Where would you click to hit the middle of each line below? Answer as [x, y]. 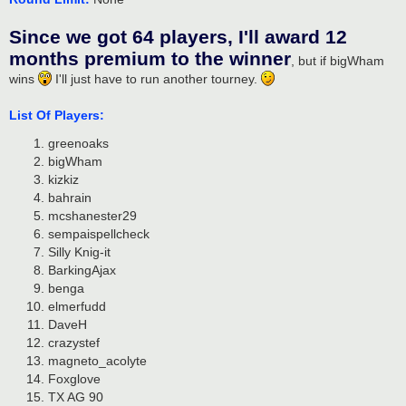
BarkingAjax [82, 271]
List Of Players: [57, 115]
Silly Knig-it [79, 252]
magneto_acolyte [97, 361]
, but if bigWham [338, 60]
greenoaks [78, 144]
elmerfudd [77, 307]
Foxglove [74, 379]
